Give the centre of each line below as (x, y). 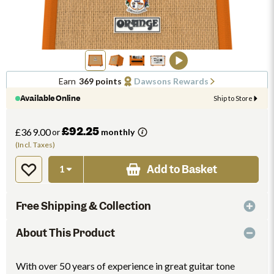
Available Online (50, 98)
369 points (100, 81)
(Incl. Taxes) (35, 145)
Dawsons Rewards (171, 81)
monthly (117, 132)
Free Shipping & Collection (83, 206)
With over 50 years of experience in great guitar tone (125, 266)
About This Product (65, 233)
